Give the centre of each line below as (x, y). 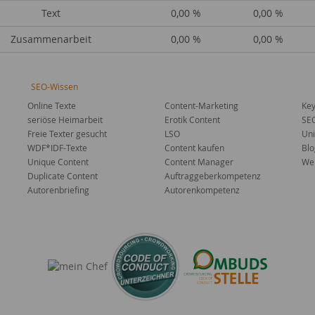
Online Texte (52, 105)
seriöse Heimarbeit (65, 120)
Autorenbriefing (58, 190)
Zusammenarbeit (51, 39)
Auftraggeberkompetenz (213, 176)
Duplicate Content (63, 176)
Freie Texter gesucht (67, 134)
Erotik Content (192, 120)
